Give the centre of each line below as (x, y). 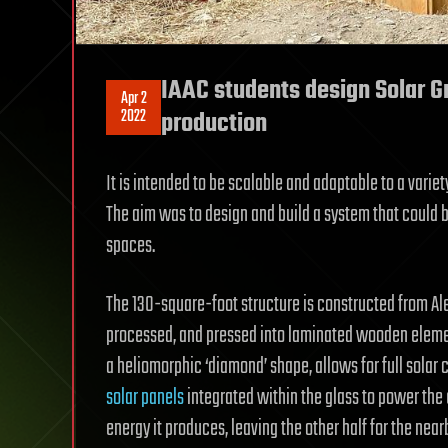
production (214, 123)
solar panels (145, 397)
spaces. (130, 245)
